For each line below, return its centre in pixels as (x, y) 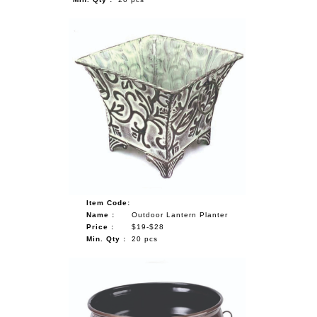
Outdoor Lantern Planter (179, 214)
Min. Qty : (106, 238)
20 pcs (144, 238)
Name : (100, 214)
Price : (100, 226)
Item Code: (108, 202)
